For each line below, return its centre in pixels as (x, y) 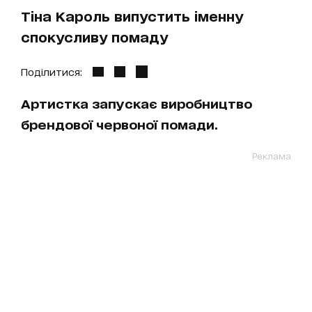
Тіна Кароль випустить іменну (132, 16)
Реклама (272, 156)
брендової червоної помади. (119, 124)
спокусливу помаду (94, 37)
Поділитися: (52, 71)
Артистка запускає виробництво (136, 103)
